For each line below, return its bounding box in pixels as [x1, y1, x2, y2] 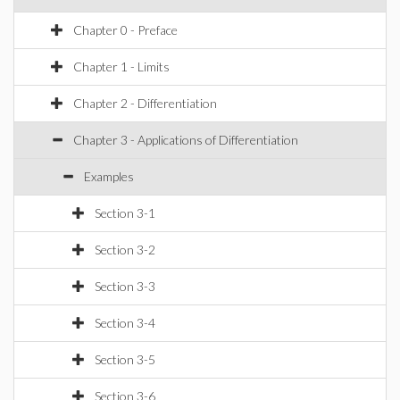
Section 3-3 [95, 279, 155, 294]
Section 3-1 [95, 205, 155, 221]
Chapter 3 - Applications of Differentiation [73, 132, 298, 147]
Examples [84, 169, 134, 184]
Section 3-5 [95, 352, 155, 367]
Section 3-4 [95, 315, 155, 330]
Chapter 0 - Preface [73, 22, 178, 37]
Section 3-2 [95, 242, 155, 257]
